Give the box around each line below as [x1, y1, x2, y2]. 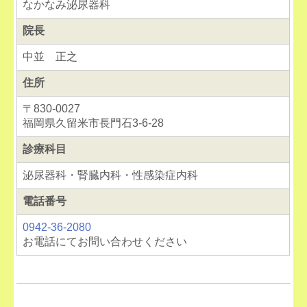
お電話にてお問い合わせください [23, 236, 188, 248]
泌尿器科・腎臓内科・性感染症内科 [23, 169, 199, 182]
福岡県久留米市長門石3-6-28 [23, 117, 164, 130]
